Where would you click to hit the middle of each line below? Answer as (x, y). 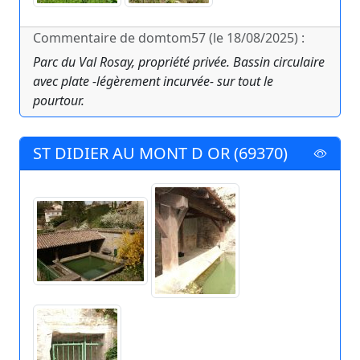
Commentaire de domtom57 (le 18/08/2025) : (169, 38)
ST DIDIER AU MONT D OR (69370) (160, 153)
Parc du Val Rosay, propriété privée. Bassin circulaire (179, 62)
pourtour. (59, 101)
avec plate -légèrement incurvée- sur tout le (153, 82)
